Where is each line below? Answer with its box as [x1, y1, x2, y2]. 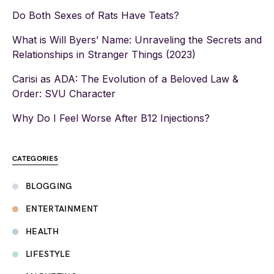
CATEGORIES [12, 154, 58, 163]
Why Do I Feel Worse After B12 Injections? [12, 112, 210, 124]
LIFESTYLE [26, 249, 71, 259]
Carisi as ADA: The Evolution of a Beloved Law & [12, 73, 239, 85]
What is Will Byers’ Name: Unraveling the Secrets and [12, 34, 262, 46]
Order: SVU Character [12, 87, 116, 100]
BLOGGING [26, 181, 73, 191]
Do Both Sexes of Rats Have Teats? [12, 9, 179, 21]
